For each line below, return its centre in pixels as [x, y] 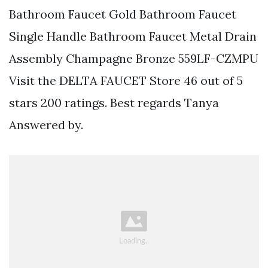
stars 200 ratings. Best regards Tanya [114, 103]
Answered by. [46, 125]
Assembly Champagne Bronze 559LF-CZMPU [134, 59]
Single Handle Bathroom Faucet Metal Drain [133, 36]
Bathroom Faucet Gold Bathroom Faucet [123, 14]
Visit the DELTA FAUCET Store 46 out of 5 [126, 81]
